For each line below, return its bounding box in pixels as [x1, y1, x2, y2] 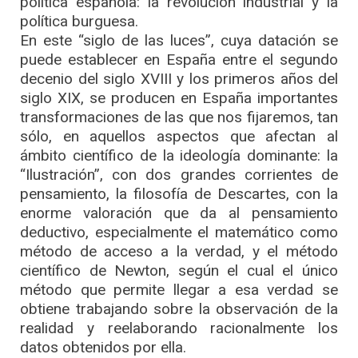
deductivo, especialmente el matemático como [20, 223, 338, 242]
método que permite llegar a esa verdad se [20, 280, 338, 300]
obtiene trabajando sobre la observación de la [20, 300, 338, 319]
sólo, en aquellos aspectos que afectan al [20, 127, 338, 146]
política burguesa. [20, 12, 138, 31]
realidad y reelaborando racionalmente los [20, 319, 338, 338]
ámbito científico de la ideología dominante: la [20, 146, 338, 165]
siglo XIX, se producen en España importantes [20, 89, 338, 108]
